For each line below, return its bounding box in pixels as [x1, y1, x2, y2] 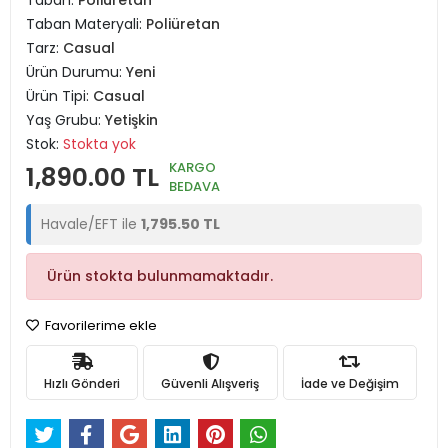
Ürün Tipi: [26, 86, 93, 106]
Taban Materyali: [26, 14, 146, 34]
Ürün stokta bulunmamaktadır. [47, 266, 273, 286]
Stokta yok [63, 134, 136, 154]
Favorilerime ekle [42, 316, 157, 335]
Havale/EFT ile [41, 214, 141, 234]
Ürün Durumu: [26, 62, 126, 82]
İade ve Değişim [300, 374, 399, 392]
